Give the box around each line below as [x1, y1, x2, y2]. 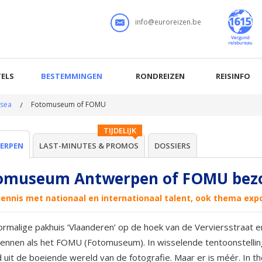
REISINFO [216, 71, 250, 81]
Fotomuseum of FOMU [31, 99, 106, 109]
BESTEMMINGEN [41, 71, 102, 81]
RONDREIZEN [136, 71, 185, 81]
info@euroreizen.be [135, 17, 201, 27]
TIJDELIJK [104, 125, 136, 136]
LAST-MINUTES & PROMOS [39, 140, 139, 151]
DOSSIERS [154, 140, 191, 151]
